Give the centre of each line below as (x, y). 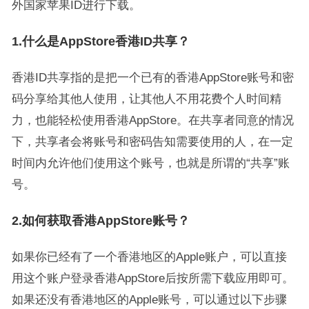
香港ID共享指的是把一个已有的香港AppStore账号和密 (152, 77)
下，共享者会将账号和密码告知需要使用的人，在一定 (152, 141)
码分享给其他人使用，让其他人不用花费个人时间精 (146, 99)
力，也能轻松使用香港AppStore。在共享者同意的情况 (152, 120)
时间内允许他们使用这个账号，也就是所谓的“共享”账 (150, 163)
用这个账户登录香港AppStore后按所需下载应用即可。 (152, 278)
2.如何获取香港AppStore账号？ (100, 221)
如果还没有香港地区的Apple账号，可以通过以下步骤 (149, 299)
